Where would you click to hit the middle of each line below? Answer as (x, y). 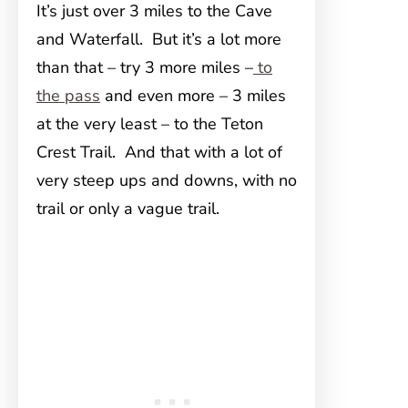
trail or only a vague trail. (128, 209)
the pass (68, 96)
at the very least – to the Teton (150, 124)
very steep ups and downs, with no (167, 181)
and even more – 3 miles (193, 96)
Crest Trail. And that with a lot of (159, 153)
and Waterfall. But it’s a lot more (159, 40)
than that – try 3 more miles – (145, 68)
